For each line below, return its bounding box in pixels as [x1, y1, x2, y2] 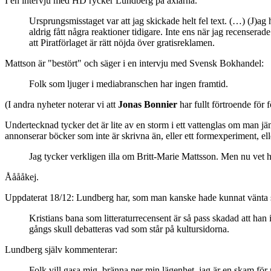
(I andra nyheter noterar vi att [5, 99, 118, 109]
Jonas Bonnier [118, 99, 177, 109]
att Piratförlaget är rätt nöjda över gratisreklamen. [29, 37, 215, 48]
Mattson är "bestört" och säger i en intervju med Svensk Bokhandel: [5, 57, 264, 68]
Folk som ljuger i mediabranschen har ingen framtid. [29, 78, 228, 89]
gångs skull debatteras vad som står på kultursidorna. [29, 223, 229, 234]
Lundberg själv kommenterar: [5, 244, 117, 255]
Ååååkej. [5, 171, 39, 182]
